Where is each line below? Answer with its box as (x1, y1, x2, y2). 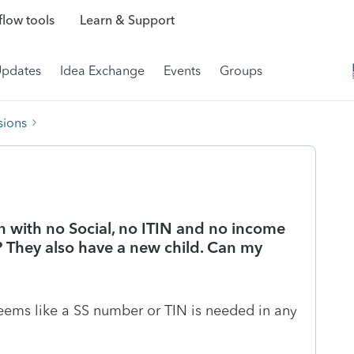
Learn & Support (79, 13, 175, 28)
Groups (220, 63, 262, 78)
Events (164, 63, 201, 78)
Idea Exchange (60, 63, 145, 78)
